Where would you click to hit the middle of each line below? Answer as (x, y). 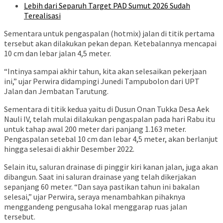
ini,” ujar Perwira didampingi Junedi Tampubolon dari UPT (102, 81)
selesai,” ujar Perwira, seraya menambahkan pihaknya (95, 197)
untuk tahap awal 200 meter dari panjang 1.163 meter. (95, 129)
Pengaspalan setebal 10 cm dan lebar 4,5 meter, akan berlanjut (111, 139)
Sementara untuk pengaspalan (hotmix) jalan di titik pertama (109, 34)
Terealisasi (42, 16)
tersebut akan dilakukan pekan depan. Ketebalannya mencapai (110, 44)
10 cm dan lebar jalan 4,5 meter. (57, 54)
